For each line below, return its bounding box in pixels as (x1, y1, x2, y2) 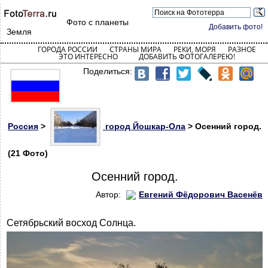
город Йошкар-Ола (103, 121, 185, 131)
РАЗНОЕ (227, 44, 256, 54)
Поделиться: (83, 66, 135, 76)
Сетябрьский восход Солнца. (7, 218, 136, 229)
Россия (8, 121, 38, 131)
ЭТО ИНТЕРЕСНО (58, 51, 118, 62)
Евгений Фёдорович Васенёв (139, 190, 263, 199)
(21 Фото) (8, 148, 48, 158)
